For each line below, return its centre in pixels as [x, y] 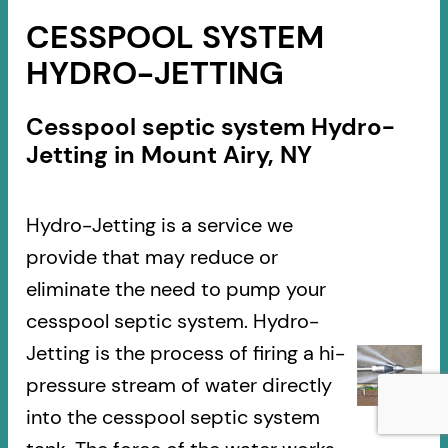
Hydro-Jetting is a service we [159, 224]
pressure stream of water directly [178, 384]
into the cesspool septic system [172, 416]
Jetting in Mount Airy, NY [168, 154]
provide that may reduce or [151, 256]
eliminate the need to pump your [175, 288]
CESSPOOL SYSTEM [174, 37]
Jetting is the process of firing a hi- [185, 352]
